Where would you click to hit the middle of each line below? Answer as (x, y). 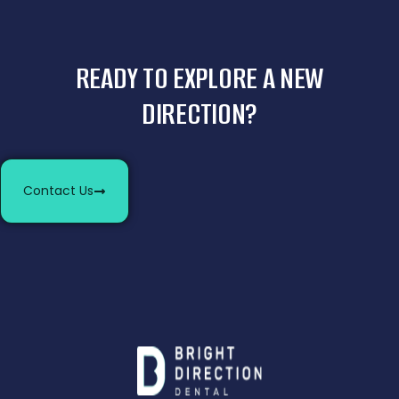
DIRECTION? (199, 114)
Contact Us (58, 191)
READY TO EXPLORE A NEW (199, 79)
